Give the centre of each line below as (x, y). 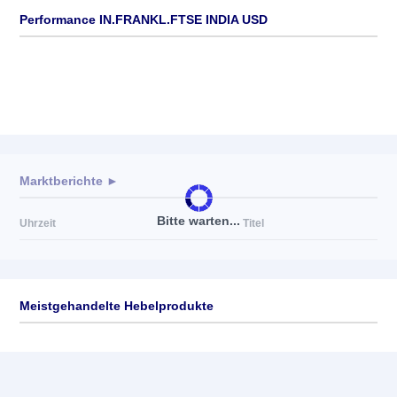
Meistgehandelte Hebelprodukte (117, 306)
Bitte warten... (198, 220)
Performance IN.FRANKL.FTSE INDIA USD (144, 19)
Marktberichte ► (69, 181)
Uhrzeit (38, 223)
